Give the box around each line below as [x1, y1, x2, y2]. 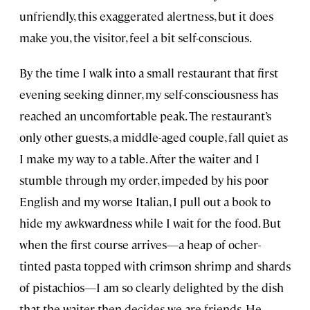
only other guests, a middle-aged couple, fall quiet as [19, 129, 288, 145]
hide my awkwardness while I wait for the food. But [19, 215, 281, 230]
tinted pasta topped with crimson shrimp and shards [19, 257, 291, 273]
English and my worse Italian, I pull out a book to [19, 193, 271, 209]
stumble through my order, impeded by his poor [19, 172, 268, 188]
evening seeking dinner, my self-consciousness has [19, 86, 278, 102]
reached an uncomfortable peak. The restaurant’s [19, 107, 271, 123]
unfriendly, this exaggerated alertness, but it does [19, 8, 273, 24]
